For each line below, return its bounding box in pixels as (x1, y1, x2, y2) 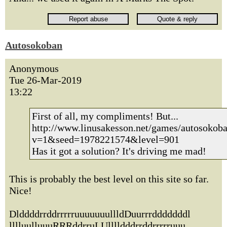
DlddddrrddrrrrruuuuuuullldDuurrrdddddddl (9, 208, 191, 219)
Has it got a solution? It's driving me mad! (32, 145, 206, 157)
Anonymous (9, 63, 59, 74)
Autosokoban (5, 40, 62, 51)
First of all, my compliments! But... (32, 110, 178, 122)
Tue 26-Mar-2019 (9, 74, 82, 86)
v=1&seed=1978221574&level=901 (32, 134, 179, 145)
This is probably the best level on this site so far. (9, 173, 209, 184)
